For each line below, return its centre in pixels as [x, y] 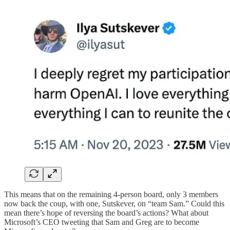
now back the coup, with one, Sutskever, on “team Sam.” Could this [114, 204]
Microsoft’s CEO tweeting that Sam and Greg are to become [102, 222]
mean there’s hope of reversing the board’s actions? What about [106, 213]
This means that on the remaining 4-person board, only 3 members [111, 194]
